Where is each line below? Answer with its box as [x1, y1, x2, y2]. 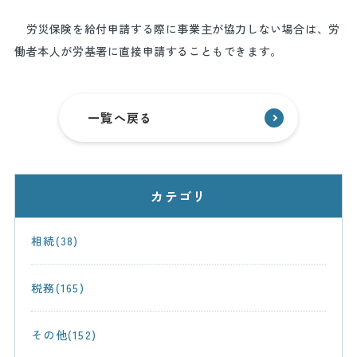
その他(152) [30, 327, 97, 343]
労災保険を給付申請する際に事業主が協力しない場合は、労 [14, 21, 340, 37]
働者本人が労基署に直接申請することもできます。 [14, 43, 282, 59]
